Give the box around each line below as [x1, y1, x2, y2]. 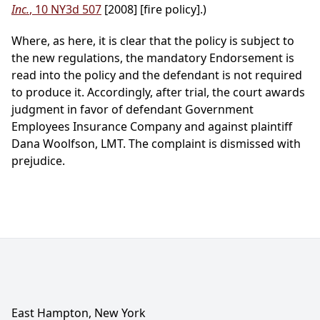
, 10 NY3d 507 [29, 1, 101, 18]
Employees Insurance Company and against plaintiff [11, 119, 292, 135]
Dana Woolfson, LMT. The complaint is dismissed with [11, 136, 301, 152]
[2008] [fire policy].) [101, 1, 206, 18]
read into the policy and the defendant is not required [11, 67, 302, 84]
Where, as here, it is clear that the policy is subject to [11, 33, 294, 49]
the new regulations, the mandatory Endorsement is [11, 50, 294, 66]
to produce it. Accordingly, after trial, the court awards [11, 84, 305, 101]
